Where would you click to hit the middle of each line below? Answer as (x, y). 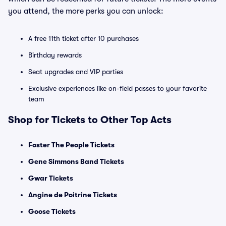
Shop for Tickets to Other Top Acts (90, 120)
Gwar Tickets (51, 178)
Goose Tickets (52, 211)
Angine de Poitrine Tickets (73, 195)
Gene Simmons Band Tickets (76, 161)
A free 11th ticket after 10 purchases (83, 38)
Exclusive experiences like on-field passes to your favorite (118, 88)
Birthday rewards (55, 55)
